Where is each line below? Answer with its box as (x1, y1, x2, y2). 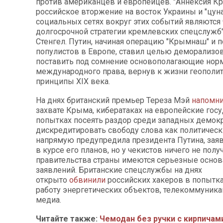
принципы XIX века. (36, 76, 110, 86)
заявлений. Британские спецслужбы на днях (36, 165, 202, 175)
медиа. (36, 195, 61, 205)
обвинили (69, 175, 106, 185)
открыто (36, 175, 69, 185)
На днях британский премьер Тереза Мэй (36, 95, 192, 105)
